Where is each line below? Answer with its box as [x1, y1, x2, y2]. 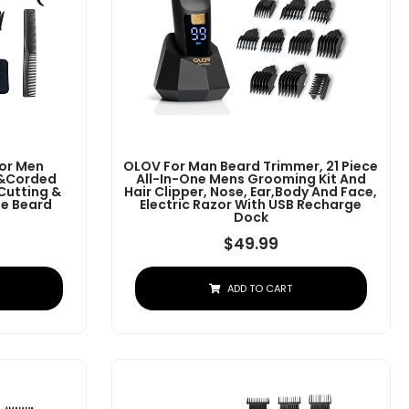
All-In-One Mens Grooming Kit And [135, 170, 366, 189]
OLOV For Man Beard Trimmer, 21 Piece [123, 157, 379, 176]
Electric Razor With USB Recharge [140, 195, 362, 215]
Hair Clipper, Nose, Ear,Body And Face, [124, 183, 378, 202]
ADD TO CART [227, 281, 293, 297]
